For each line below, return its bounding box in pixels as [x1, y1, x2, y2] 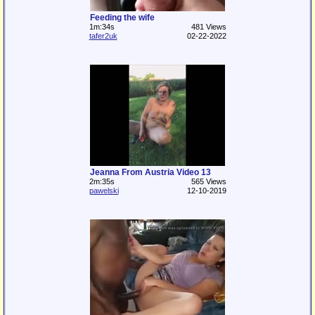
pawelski [89, 186, 119, 195]
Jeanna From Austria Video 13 [90, 167, 211, 177]
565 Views [191, 177, 226, 186]
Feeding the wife [90, 13, 155, 22]
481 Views [191, 22, 226, 31]
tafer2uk [89, 32, 117, 40]
